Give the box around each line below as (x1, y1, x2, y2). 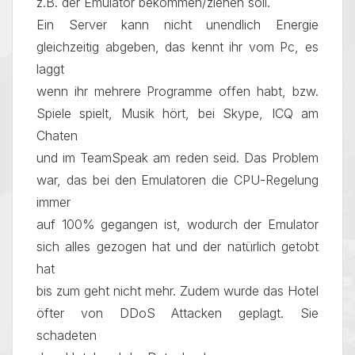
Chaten (36, 128, 78, 143)
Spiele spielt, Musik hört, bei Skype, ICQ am (36, 105, 319, 121)
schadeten (36, 327, 97, 343)
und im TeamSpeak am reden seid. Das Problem (36, 150, 319, 166)
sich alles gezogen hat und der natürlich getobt (36, 239, 319, 254)
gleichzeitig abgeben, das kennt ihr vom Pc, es (36, 39, 319, 55)
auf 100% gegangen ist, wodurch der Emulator (36, 216, 319, 232)
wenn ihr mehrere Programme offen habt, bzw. (36, 83, 319, 99)
